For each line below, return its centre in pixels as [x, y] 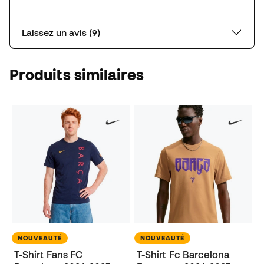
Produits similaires [77, 74]
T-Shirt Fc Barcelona [183, 254]
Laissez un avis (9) [95, 32]
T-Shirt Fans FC [49, 254]
